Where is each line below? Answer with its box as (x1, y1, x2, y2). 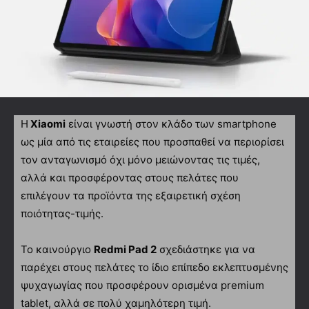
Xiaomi (28, 117, 66, 130)
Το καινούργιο (21, 242, 94, 256)
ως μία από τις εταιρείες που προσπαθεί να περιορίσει (21, 134, 284, 148)
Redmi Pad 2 (94, 242, 157, 256)
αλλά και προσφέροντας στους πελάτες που (21, 170, 239, 184)
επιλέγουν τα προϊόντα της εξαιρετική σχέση (21, 188, 241, 202)
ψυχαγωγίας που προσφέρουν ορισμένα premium (21, 278, 264, 292)
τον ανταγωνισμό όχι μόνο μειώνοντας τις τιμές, (21, 152, 260, 166)
